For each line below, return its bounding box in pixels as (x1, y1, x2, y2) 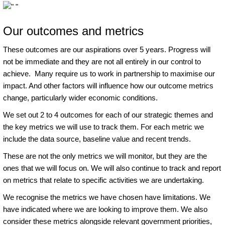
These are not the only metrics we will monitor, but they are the (3, 151, 207, 160)
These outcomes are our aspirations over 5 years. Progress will (3, 45, 210, 54)
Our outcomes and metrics (3, 24, 144, 38)
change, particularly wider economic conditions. (3, 93, 160, 102)
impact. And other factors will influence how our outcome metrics (3, 81, 213, 90)
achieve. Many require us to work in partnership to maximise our (3, 69, 215, 78)
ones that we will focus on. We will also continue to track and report (3, 163, 221, 172)
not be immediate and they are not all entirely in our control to (3, 57, 201, 66)
